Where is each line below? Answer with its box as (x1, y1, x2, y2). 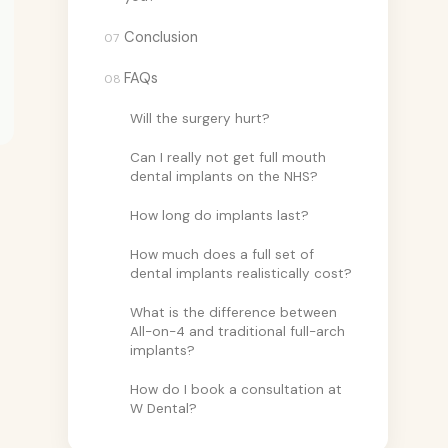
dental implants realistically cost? (130, 264, 352, 282)
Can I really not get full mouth (130, 148, 326, 166)
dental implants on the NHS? (130, 167, 318, 185)
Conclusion (124, 27, 198, 46)
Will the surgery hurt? (130, 109, 270, 127)
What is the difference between (130, 303, 337, 321)
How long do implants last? (130, 206, 309, 224)
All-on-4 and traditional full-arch (130, 322, 345, 340)
